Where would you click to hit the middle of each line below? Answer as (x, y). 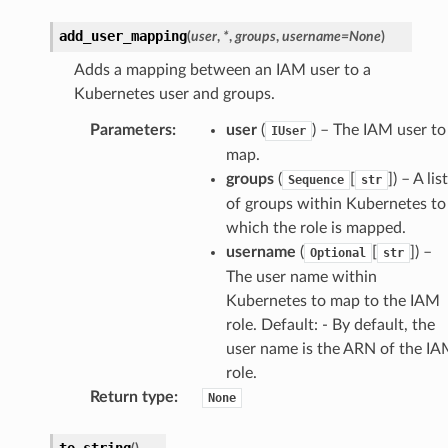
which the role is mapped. (315, 227)
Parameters (130, 129)
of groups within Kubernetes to (335, 203)
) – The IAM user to (378, 129)
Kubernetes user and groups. (174, 93)
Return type (131, 396)
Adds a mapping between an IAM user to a (222, 69)
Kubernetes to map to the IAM (332, 300)
